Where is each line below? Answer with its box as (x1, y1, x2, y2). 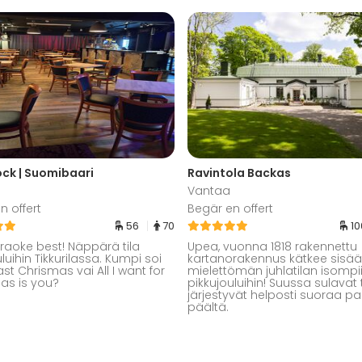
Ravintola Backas (187, 165, 291, 182)
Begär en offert (187, 200, 273, 217)
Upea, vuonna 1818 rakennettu (187, 238, 357, 255)
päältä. (187, 299, 229, 316)
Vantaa (187, 183, 230, 200)
